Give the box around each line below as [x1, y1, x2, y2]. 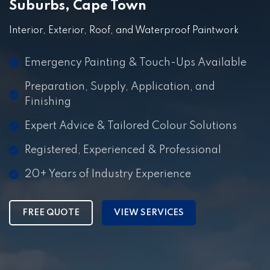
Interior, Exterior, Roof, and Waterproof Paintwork [9, 25, 239, 36]
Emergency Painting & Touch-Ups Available [25, 57, 246, 68]
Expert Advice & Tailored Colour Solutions [25, 120, 237, 131]
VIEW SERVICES [114, 208, 184, 217]
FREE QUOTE [22, 208, 80, 217]
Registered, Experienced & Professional [25, 144, 221, 155]
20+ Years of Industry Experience [25, 168, 191, 180]
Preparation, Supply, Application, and [25, 81, 215, 92]
